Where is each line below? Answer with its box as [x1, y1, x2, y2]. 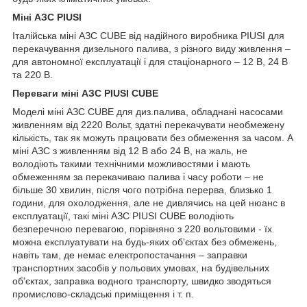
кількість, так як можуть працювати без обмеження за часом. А [12, 132, 293, 144]
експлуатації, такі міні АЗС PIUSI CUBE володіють [12, 210, 234, 222]
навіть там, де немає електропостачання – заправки [12, 249, 247, 261]
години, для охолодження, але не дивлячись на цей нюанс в [12, 197, 285, 209]
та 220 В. [12, 69, 53, 81]
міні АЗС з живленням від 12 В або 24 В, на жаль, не [12, 145, 247, 157]
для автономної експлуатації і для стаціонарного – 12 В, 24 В [12, 56, 288, 68]
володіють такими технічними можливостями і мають [12, 158, 250, 170]
